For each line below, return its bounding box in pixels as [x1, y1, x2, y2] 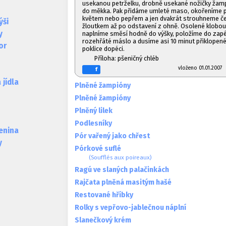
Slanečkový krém [75, 215, 131, 224]
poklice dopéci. [82, 44, 125, 52]
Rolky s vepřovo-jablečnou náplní [75, 203, 186, 212]
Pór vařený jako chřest [75, 131, 150, 140]
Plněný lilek [75, 106, 112, 115]
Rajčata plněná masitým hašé [75, 178, 172, 187]
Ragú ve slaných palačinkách [75, 165, 169, 174]
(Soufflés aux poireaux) [89, 153, 152, 161]
